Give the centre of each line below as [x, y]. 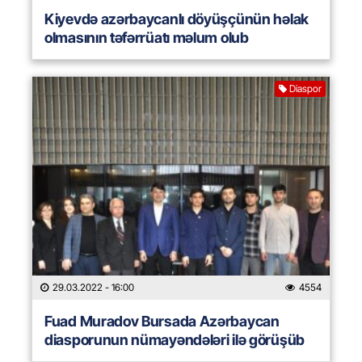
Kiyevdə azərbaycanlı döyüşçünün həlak [177, 19]
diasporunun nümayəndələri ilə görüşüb [175, 340]
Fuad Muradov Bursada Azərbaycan [162, 322]
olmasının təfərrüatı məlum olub [147, 38]
